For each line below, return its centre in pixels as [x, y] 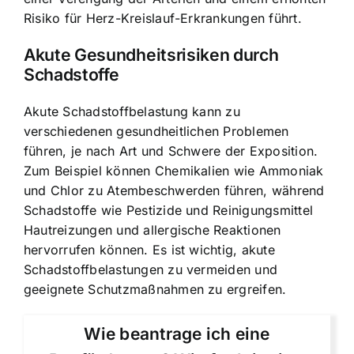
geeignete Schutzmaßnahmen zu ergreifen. [155, 289]
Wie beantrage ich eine [177, 334]
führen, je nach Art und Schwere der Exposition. [171, 151]
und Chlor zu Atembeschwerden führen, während [174, 190]
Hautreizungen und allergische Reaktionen [153, 230]
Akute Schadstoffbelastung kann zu [132, 111]
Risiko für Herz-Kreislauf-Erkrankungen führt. [163, 19]
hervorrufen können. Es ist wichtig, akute [149, 249]
